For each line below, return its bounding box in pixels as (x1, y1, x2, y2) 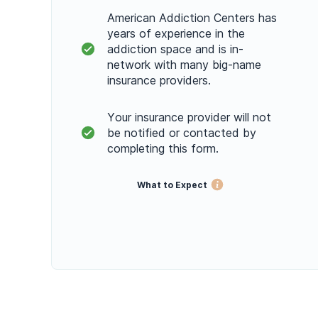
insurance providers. (107, 73, 211, 88)
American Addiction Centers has (107, 11, 277, 26)
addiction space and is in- (107, 42, 243, 57)
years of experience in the (107, 26, 245, 41)
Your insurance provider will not (107, 110, 271, 125)
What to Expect (137, 179, 207, 190)
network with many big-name (107, 57, 261, 72)
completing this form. (107, 141, 219, 156)
